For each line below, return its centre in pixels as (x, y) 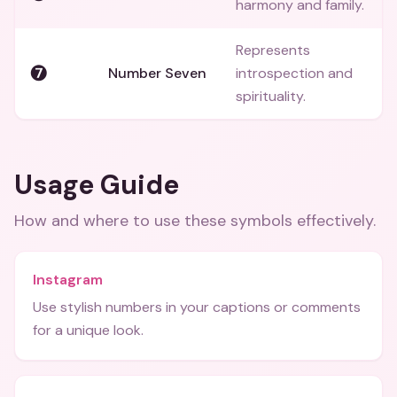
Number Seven (157, 73)
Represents (273, 50)
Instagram (68, 280)
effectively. (334, 221)
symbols (261, 221)
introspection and (294, 73)
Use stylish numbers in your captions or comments (197, 307)
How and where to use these (122, 221)
